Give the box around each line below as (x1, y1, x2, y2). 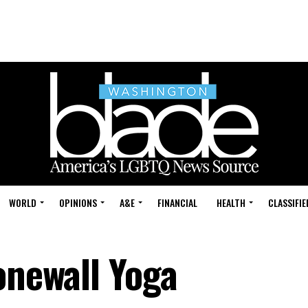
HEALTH (217, 195, 245, 210)
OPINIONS (59, 195, 97, 210)
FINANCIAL (157, 195, 197, 210)
